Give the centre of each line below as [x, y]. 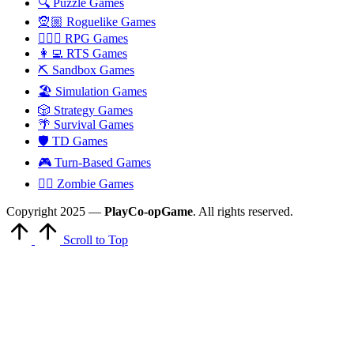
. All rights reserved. [243, 211]
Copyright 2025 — [55, 211]
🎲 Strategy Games [85, 110]
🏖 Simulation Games [92, 91]
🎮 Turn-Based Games [94, 162]
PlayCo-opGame [149, 211]
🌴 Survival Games [86, 124]
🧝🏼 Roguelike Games [97, 21]
